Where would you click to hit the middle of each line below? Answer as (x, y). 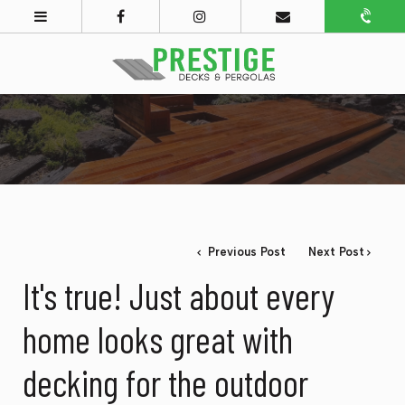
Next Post (337, 252)
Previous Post (245, 252)
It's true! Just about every (179, 296)
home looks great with (158, 339)
